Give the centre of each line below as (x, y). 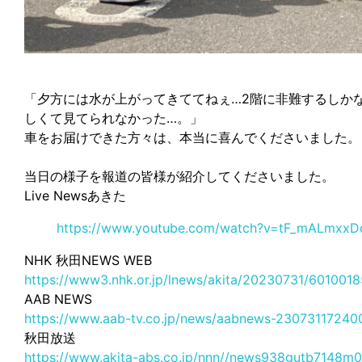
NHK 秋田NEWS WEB (88, 261)
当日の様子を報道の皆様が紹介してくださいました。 (179, 177)
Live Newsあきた (82, 196)
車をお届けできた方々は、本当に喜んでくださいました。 (192, 138)
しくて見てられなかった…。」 (114, 118)
